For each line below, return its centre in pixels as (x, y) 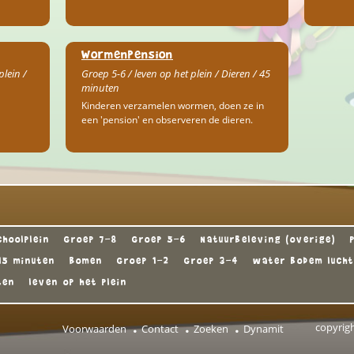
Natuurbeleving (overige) (268, 239)
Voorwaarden (94, 329)
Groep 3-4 (211, 261)
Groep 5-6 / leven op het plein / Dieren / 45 (175, 73)
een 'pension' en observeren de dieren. (167, 120)
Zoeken (211, 329)
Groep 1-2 (143, 261)
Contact (160, 329)
